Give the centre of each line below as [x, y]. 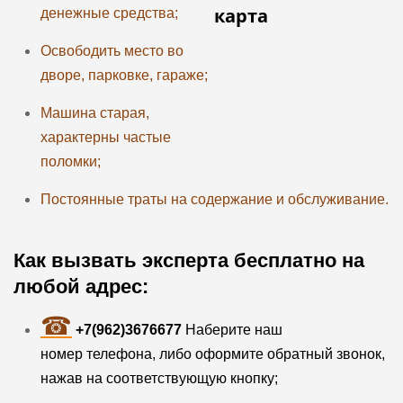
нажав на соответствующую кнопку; [159, 379]
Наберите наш [233, 330]
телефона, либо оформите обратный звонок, [235, 354]
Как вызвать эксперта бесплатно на [188, 261]
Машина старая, [94, 112]
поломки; [70, 161]
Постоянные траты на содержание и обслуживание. [214, 199]
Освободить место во [112, 50]
